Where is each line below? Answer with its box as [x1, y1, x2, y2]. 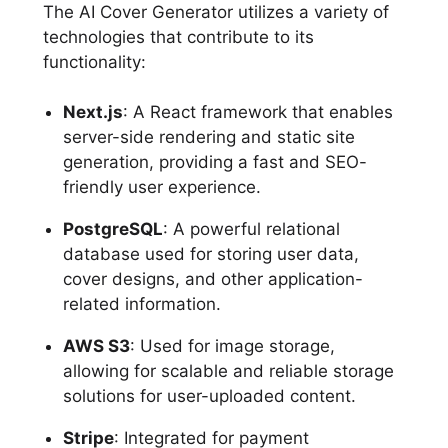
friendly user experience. [62, 176, 261, 197]
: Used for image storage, [129, 335, 335, 356]
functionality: [42, 52, 146, 73]
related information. [62, 293, 221, 314]
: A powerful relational [162, 218, 340, 239]
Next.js [62, 101, 123, 122]
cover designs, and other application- [62, 268, 363, 289]
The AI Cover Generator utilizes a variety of [42, 2, 389, 23]
